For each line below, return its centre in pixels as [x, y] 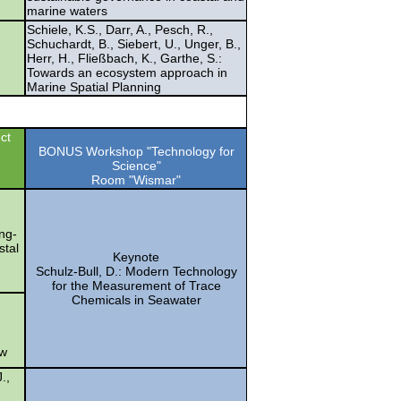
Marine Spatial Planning [94, 86]
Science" [136, 165]
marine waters [67, 10]
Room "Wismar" [136, 179]
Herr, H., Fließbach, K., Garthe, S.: [124, 58]
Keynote [136, 256]
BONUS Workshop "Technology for [136, 151]
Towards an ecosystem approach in [127, 72]
